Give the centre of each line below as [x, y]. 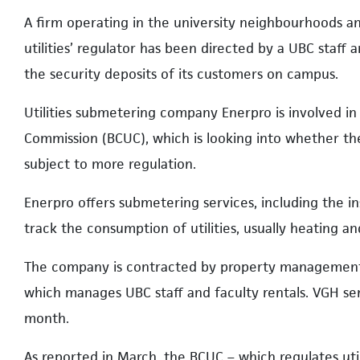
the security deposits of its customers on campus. [181, 74]
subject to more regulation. [110, 164]
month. [47, 318]
